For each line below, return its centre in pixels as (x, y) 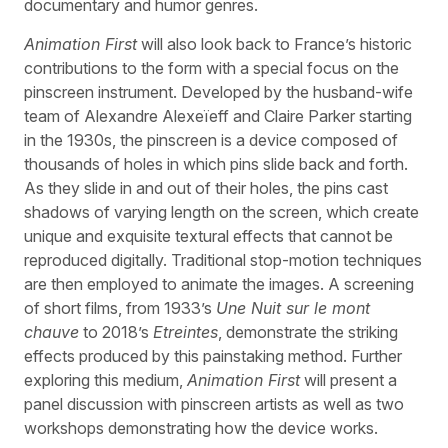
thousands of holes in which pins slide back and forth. (216, 163)
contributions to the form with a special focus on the (211, 67)
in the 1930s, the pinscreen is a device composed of (211, 139)
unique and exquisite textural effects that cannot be (208, 235)
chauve (51, 331)
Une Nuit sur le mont (293, 307)
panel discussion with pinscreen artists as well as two (214, 403)
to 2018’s (116, 331)
